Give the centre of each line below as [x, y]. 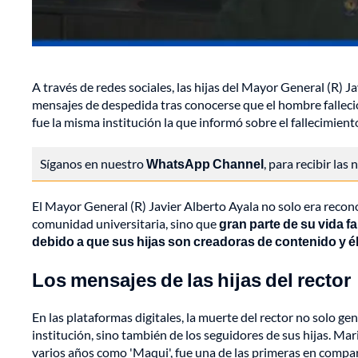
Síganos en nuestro [93, 164]
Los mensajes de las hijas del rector [191, 280]
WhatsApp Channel [205, 164]
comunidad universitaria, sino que [125, 224]
